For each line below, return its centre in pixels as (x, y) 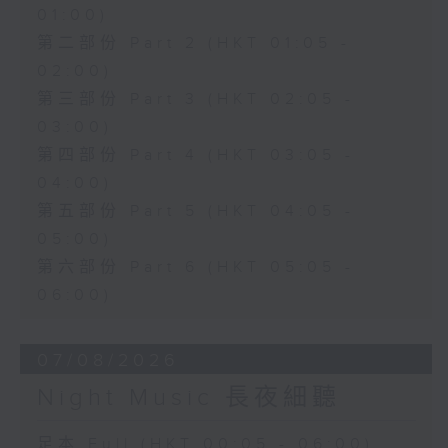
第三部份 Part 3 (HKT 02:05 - (195, 100)
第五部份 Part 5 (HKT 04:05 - (195, 212)
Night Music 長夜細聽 (188, 398)
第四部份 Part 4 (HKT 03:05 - (195, 156)
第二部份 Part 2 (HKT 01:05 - (193, 44)
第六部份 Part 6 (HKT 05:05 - (195, 268)
